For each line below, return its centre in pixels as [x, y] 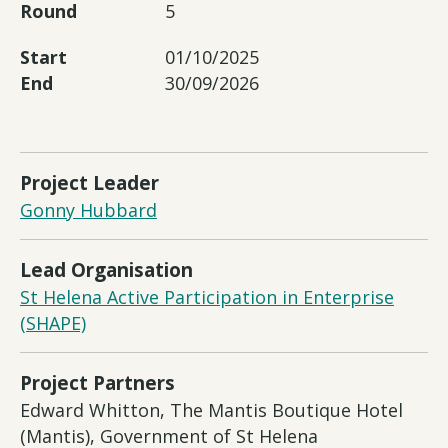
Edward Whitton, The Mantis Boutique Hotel [211, 410]
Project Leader [89, 183]
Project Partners [97, 383]
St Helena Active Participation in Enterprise [207, 297]
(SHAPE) [53, 323]
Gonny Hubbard [88, 210]
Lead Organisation [106, 270]
